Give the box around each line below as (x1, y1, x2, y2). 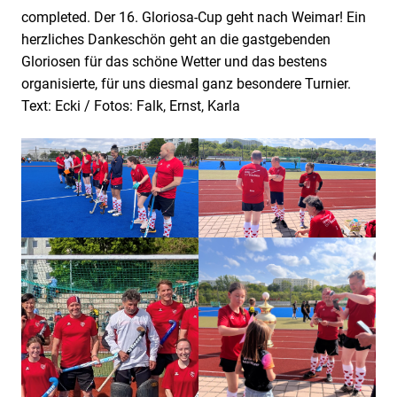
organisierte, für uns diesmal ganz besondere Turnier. (21, 74, 354, 92)
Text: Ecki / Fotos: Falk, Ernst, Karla (21, 97, 240, 114)
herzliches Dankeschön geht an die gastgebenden (21, 30, 331, 48)
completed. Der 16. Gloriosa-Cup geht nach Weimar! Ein (21, 8, 366, 26)
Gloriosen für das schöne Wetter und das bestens (21, 52, 327, 70)
